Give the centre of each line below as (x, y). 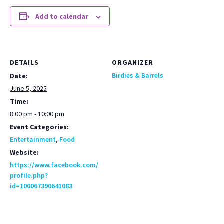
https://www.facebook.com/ (54, 165)
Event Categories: (39, 127)
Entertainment (33, 139)
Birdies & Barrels (138, 75)
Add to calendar (62, 16)
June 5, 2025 (28, 88)
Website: (24, 152)
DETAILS (24, 62)
